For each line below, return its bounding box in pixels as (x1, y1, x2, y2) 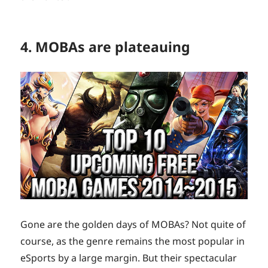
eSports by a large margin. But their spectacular (20, 251, 237, 265)
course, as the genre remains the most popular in (20, 234, 245, 248)
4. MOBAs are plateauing (20, 36, 191, 56)
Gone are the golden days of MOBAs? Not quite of (20, 218, 246, 232)
